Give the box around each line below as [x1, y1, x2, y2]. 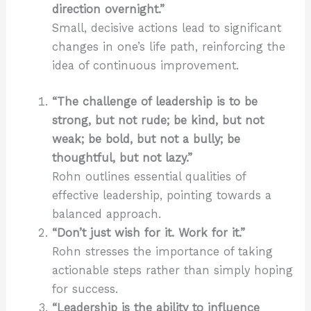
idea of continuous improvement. [51, 59, 239, 73]
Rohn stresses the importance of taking [51, 244, 273, 258]
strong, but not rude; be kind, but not [51, 113, 264, 127]
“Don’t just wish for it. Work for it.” [51, 226, 245, 239]
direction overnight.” [51, 3, 165, 17]
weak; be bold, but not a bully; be [51, 132, 240, 146]
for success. [51, 282, 118, 296]
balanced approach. [51, 207, 161, 221]
